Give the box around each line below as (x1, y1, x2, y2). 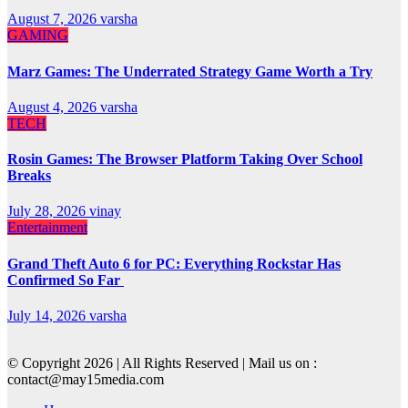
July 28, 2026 (7, 203, 89, 219)
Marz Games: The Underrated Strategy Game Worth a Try (7, 63, 372, 79)
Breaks (7, 168, 51, 184)
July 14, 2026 (7, 307, 89, 323)
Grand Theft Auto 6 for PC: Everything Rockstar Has (7, 255, 341, 271)
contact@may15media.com (7, 371, 164, 387)
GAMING (7, 27, 68, 44)
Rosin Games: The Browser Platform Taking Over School (7, 151, 362, 168)
